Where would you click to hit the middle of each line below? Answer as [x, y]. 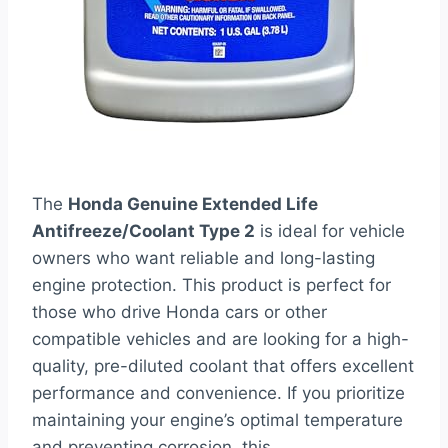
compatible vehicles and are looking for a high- [220, 339]
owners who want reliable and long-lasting [203, 258]
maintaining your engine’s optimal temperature [217, 420]
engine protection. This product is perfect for [211, 285]
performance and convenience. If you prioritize [218, 393]
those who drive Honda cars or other [179, 312]
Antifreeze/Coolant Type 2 [143, 231]
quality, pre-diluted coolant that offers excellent [223, 366]
